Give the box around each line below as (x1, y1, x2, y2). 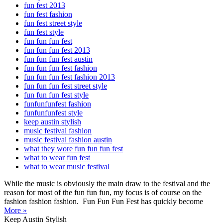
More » (4, 206, 27, 215)
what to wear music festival (24, 162, 110, 171)
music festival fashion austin (24, 135, 112, 144)
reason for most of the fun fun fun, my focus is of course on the (4, 188, 202, 197)
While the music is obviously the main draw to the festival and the (4, 179, 210, 188)
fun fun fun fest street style (24, 81, 107, 90)
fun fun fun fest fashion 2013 (24, 72, 115, 81)
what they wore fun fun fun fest (24, 144, 123, 153)
